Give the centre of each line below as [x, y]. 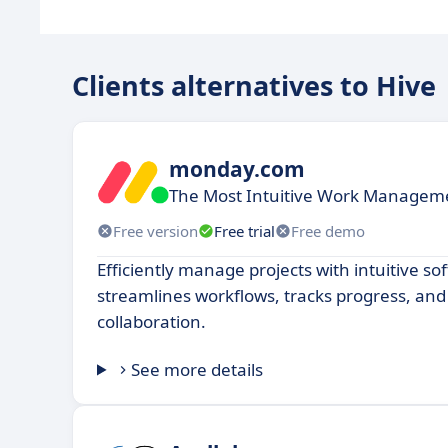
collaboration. [151, 322]
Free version [155, 230]
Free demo [328, 230]
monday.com [237, 168]
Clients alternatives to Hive [254, 86]
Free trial [244, 230]
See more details [197, 370]
